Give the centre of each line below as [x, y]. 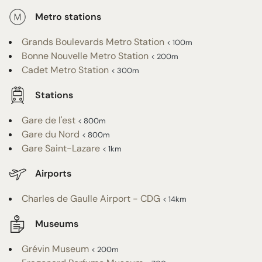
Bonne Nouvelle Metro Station [85, 56]
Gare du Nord [51, 134]
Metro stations [68, 17]
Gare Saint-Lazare [61, 148]
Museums [57, 224]
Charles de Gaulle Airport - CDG [91, 198]
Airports [53, 174]
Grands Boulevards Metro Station [93, 42]
